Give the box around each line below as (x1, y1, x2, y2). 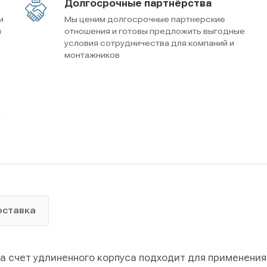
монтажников (64, 49, 120, 60)
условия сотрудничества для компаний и (64, 38, 234, 48)
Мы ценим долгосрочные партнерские (64, 14, 225, 24)
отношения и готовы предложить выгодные (64, 26, 245, 36)
